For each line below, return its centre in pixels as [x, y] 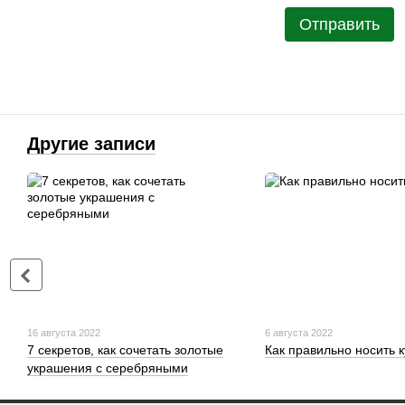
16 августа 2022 [64, 333]
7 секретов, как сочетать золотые [125, 350]
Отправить [339, 25]
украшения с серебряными [108, 368]
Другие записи [91, 144]
